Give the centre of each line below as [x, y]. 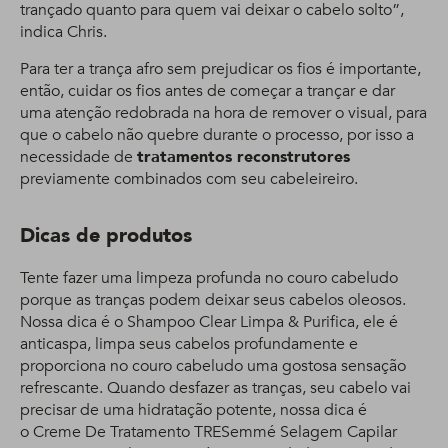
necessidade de [78, 157]
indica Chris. [63, 32]
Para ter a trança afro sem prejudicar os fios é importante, [220, 69]
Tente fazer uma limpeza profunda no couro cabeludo [209, 278]
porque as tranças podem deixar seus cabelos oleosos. [213, 300]
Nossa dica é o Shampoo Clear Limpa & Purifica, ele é [209, 322]
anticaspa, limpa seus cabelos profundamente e [189, 344]
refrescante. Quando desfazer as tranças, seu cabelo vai [215, 388]
